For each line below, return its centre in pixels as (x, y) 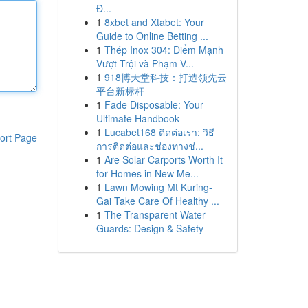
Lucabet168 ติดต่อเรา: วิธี (159, 132)
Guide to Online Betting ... (152, 36)
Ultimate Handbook (137, 118)
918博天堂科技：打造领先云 (165, 77)
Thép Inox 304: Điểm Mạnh (164, 49)
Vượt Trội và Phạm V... (145, 63)
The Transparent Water (155, 214)
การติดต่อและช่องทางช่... (150, 146)
